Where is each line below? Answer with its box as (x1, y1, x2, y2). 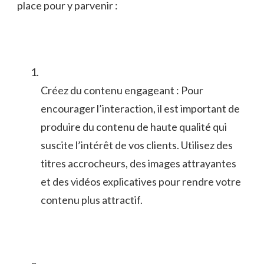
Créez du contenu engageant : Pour (41, 83, 203, 97)
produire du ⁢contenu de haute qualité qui (41, 120, 227, 133)
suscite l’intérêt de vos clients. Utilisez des (41, 138, 233, 151)
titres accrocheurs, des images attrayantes (41, 156, 236, 170)
